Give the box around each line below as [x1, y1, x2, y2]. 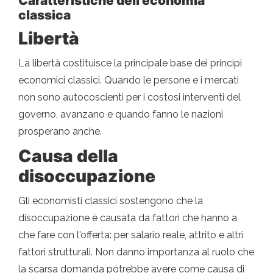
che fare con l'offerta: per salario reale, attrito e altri [18, 229, 243, 241]
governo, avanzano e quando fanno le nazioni [18, 108, 223, 121]
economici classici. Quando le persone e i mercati [18, 74, 239, 87]
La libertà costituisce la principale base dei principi [18, 57, 242, 69]
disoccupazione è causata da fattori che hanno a [18, 212, 237, 224]
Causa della [18, 146, 118, 167]
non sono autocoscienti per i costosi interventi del [18, 91, 241, 104]
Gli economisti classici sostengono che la [18, 195, 203, 207]
